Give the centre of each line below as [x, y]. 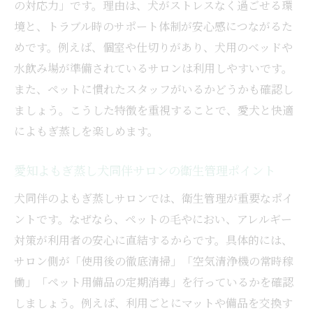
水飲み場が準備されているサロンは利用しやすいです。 [153, 68]
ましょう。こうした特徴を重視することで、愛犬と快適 [154, 110]
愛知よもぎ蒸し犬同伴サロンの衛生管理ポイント [145, 172]
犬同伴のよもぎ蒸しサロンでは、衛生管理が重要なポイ [154, 198]
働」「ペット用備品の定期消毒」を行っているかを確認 [154, 282]
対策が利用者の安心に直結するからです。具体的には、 [153, 240]
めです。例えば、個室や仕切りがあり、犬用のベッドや [153, 48]
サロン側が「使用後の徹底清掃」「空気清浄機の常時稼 [154, 261]
